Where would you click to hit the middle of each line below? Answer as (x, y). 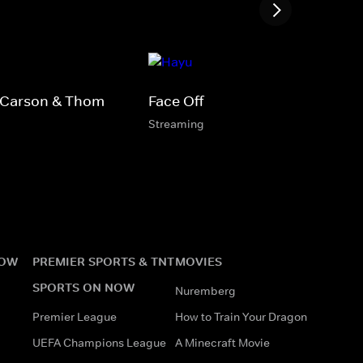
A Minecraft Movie (222, 342)
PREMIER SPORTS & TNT (103, 261)
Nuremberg (205, 290)
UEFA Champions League (99, 342)
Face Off (176, 101)
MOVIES (199, 261)
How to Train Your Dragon (241, 316)
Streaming (176, 124)
